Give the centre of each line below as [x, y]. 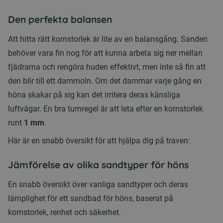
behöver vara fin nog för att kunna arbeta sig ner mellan [105, 53]
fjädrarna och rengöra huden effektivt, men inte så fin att [107, 67]
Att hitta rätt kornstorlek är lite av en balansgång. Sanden [108, 39]
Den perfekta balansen [60, 19]
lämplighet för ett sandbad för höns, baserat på [91, 198]
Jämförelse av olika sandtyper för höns [98, 165]
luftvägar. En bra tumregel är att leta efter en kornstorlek [106, 109]
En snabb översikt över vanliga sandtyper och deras [98, 184]
